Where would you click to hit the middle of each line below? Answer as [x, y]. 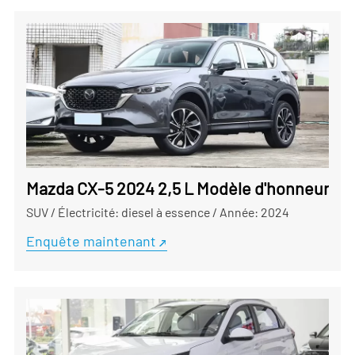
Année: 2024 [254, 212]
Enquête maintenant [91, 241]
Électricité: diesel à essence [134, 212]
